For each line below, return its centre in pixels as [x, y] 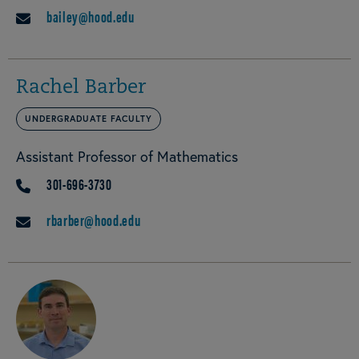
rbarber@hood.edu [94, 220]
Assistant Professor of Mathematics [127, 157]
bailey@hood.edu [91, 17]
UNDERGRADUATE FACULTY [89, 119]
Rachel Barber [81, 89]
